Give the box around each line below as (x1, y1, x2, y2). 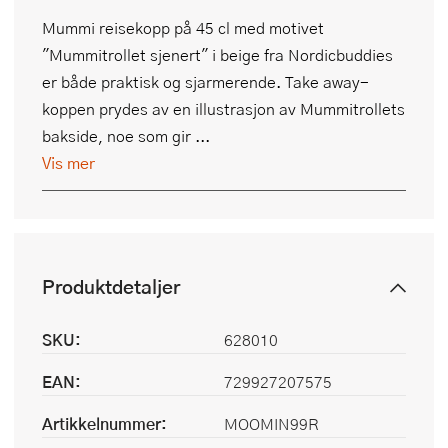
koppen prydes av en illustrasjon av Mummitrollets (42, 96, 405, 120)
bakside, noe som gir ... (42, 123, 210, 147)
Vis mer (42, 150, 95, 174)
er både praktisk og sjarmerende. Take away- (42, 69, 369, 93)
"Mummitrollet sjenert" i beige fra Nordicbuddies (42, 42, 393, 66)
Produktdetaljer (42, 271, 180, 301)
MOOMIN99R (224, 411, 318, 435)
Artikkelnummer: (42, 411, 167, 435)
